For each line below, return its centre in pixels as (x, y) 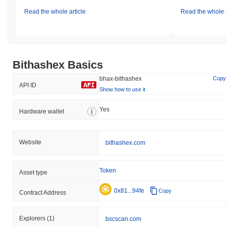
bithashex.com (125, 143)
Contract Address (43, 192)
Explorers (33, 218)
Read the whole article (55, 11)
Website (30, 142)
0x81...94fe (129, 190)
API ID (28, 85)
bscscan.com (123, 219)
